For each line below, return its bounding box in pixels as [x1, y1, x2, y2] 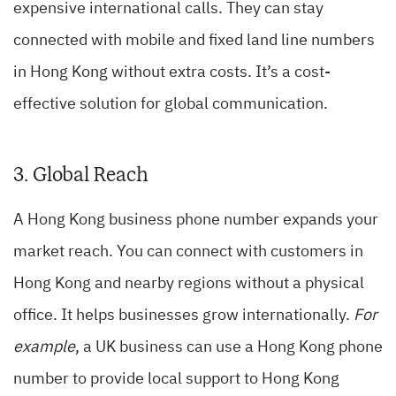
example [13, 339, 75, 356]
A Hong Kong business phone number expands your [13, 212, 378, 229]
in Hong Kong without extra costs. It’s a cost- [13, 65, 331, 81]
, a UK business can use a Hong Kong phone [75, 339, 383, 356]
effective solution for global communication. [13, 96, 328, 113]
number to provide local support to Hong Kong [13, 371, 339, 388]
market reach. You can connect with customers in [13, 244, 363, 261]
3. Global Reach [13, 162, 148, 188]
